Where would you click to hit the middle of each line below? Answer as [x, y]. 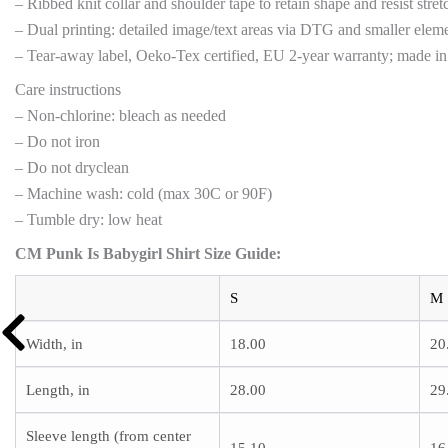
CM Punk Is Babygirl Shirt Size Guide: [148, 254]
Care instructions [68, 90]
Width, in [54, 344]
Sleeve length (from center [108, 436]
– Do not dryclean [72, 168]
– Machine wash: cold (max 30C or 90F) [143, 194]
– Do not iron [57, 142]
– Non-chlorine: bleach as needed [120, 116]
